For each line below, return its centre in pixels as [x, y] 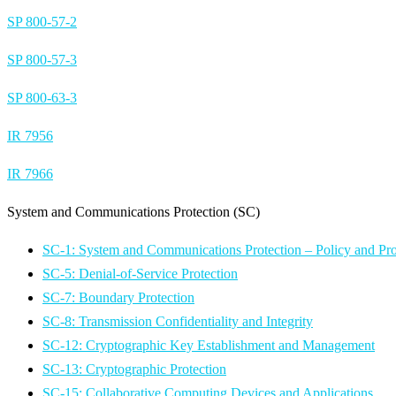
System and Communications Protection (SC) [133, 211]
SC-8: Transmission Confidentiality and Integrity [178, 321]
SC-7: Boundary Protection [118, 297]
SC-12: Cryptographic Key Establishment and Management [209, 345]
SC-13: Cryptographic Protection [134, 369]
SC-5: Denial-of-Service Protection [140, 273]
